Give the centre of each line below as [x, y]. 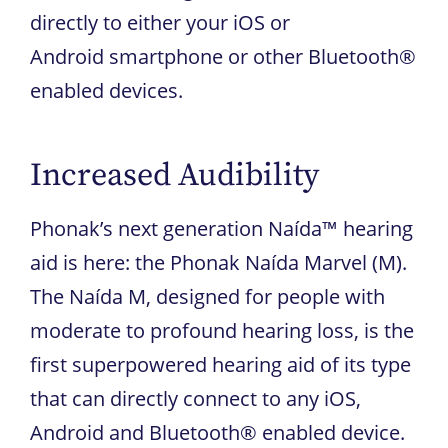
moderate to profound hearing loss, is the [222, 330]
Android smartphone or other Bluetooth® [223, 56]
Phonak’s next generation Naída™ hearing [221, 228]
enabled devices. [106, 90]
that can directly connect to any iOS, [195, 398]
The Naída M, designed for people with [207, 296]
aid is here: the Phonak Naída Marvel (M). [218, 262]
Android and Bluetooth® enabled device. [217, 432]
